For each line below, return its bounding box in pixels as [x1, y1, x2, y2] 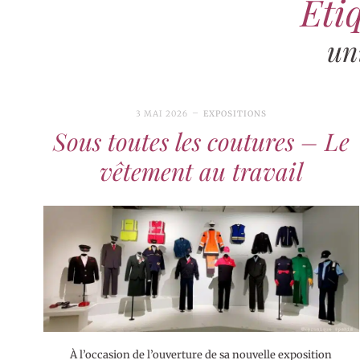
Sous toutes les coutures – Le [52, 125, 350, 157]
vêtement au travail [99, 154, 303, 187]
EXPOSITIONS [202, 108, 267, 119]
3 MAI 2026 [135, 108, 188, 119]
